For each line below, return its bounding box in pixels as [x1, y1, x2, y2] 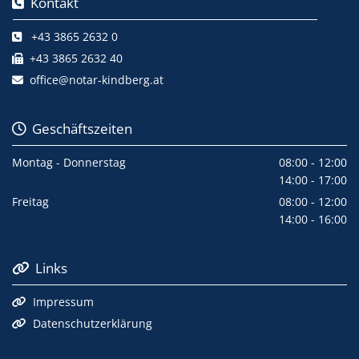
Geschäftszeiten [26, 119, 132, 138]
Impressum [33, 293, 94, 309]
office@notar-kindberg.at [30, 71, 163, 87]
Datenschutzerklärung [33, 315, 152, 331]
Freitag [12, 193, 49, 209]
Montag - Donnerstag [12, 154, 126, 170]
